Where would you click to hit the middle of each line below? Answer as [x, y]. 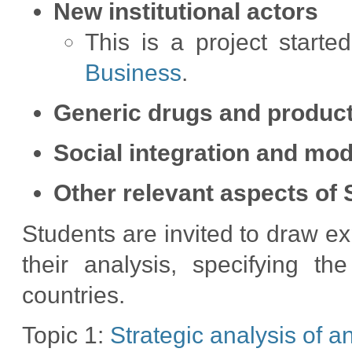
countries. [74, 295]
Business [134, 72]
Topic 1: [66, 335]
